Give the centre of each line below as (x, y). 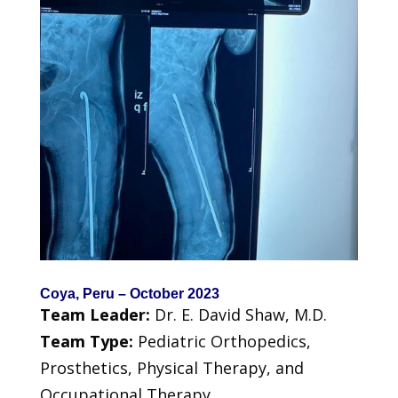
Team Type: (88, 341)
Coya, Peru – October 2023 (129, 293)
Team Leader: (97, 314)
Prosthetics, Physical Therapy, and (171, 367)
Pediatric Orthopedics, (224, 341)
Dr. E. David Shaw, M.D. (240, 314)
